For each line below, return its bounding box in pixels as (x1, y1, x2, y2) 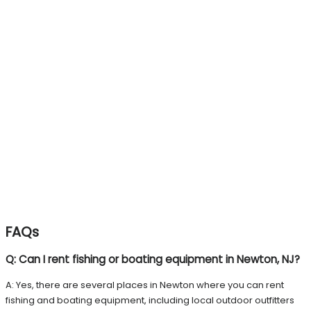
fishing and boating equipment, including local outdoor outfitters (6, 293, 294, 307)
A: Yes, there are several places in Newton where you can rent (6, 278, 284, 292)
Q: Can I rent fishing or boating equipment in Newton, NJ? (6, 251, 300, 267)
